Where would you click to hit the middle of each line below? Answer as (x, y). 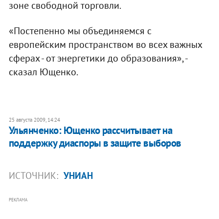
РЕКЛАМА (18, 199)
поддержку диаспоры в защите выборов (95, 143)
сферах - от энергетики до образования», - (98, 58)
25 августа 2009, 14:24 (34, 120)
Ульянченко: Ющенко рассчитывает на (90, 130)
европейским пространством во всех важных (105, 44)
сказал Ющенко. (43, 72)
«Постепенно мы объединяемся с (80, 31)
